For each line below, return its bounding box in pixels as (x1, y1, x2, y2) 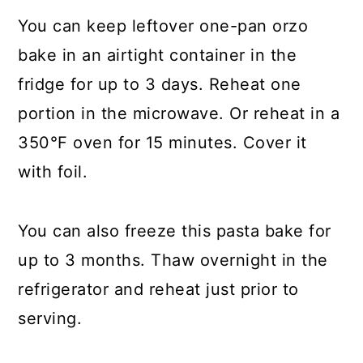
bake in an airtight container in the (18, 45, 297, 65)
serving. (18, 309, 83, 328)
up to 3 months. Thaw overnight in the (18, 250, 328, 270)
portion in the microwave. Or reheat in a (18, 104, 340, 123)
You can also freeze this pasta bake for (18, 221, 331, 241)
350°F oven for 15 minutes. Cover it (18, 133, 307, 152)
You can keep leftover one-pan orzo (18, 16, 309, 36)
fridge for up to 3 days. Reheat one (18, 75, 301, 94)
